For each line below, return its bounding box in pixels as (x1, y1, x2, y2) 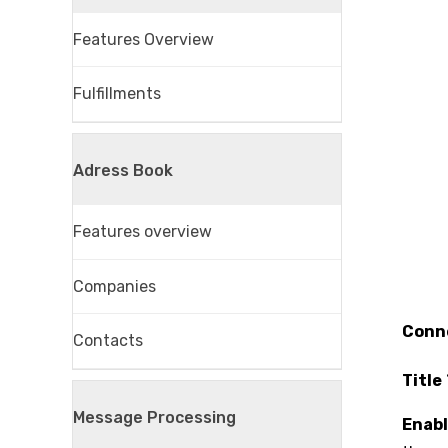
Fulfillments (73, 84, 161, 104)
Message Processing (73, 407, 236, 427)
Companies (73, 276, 156, 296)
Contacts (73, 331, 143, 351)
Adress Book (73, 161, 173, 180)
